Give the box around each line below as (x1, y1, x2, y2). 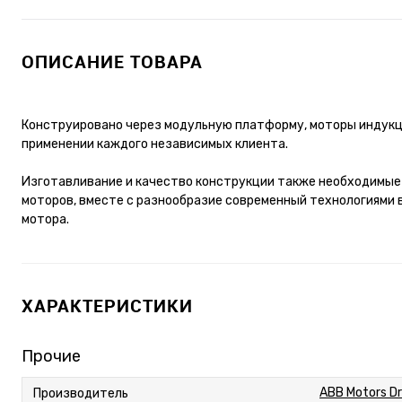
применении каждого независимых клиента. (22, 136, 288, 153)
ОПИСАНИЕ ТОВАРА (22, 49, 203, 74)
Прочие (22, 346, 81, 367)
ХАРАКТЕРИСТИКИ (22, 293, 193, 319)
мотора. (22, 212, 69, 228)
